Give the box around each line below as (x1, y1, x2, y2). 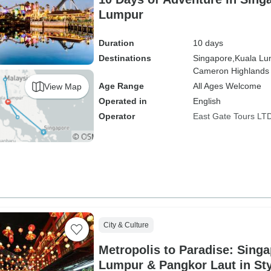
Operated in (98, 96, 147, 106)
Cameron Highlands (192, 66, 269, 76)
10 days (192, 38, 223, 48)
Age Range (98, 81, 144, 91)
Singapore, (192, 53, 235, 63)
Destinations (98, 53, 151, 63)
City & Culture (103, 221, 149, 229)
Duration (98, 38, 134, 48)
